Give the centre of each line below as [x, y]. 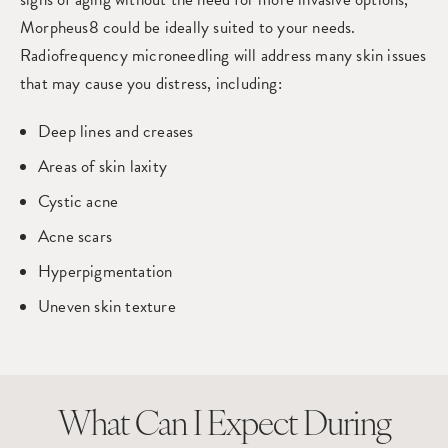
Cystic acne [78, 201]
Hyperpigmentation [105, 271]
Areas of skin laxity [102, 166]
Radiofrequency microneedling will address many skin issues [223, 55]
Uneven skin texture [107, 306]
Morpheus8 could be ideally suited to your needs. [188, 27]
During [346, 426]
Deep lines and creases [116, 131]
